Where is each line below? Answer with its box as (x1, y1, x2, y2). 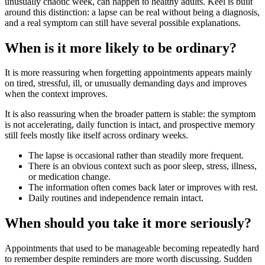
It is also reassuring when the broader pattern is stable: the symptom (5, 109, 256, 119)
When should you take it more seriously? (5, 215, 251, 231)
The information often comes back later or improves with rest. (28, 182, 258, 193)
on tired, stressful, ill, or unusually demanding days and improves (5, 78, 247, 89)
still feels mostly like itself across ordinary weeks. (5, 130, 188, 141)
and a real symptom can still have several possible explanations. (5, 17, 241, 28)
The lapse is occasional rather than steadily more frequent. (28, 150, 244, 161)
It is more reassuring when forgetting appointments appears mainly (5, 67, 252, 78)
